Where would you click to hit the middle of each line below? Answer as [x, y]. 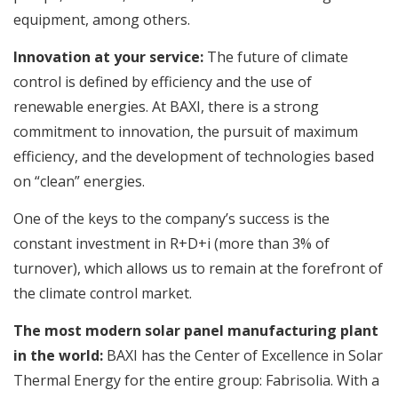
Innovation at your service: [110, 56]
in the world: [60, 355]
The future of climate [278, 56]
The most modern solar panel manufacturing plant [196, 330]
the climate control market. [103, 293]
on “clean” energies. [79, 181]
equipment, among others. [102, 19]
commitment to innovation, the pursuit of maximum [186, 131]
